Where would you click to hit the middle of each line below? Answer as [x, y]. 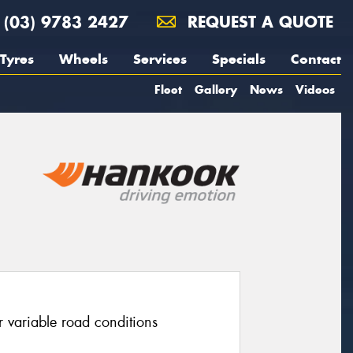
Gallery [216, 89]
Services [160, 59]
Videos [315, 89]
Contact [316, 59]
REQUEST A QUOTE [258, 22]
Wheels [84, 59]
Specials [239, 59]
